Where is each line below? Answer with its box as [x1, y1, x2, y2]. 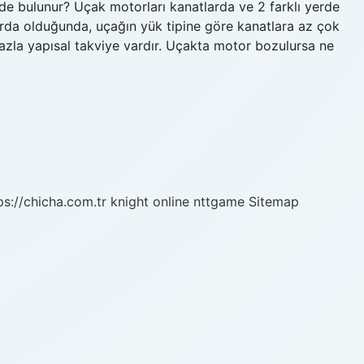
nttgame [193, 193, 245, 210]
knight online [110, 193, 189, 210]
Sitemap [249, 193, 299, 210]
